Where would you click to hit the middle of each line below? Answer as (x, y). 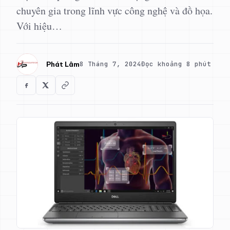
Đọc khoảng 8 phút (176, 64)
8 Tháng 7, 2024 (110, 64)
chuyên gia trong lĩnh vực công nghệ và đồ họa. (114, 11)
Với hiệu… (39, 26)
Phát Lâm (63, 64)
